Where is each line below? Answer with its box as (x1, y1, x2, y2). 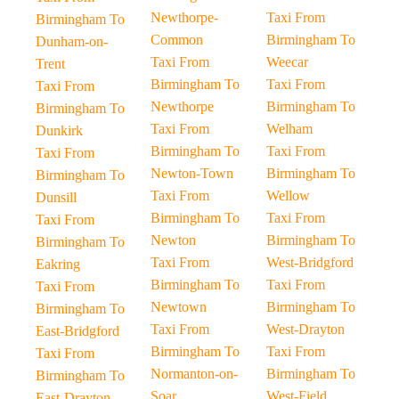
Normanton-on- (151, 366, 239, 381)
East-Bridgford (36, 323, 119, 338)
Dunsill (36, 190, 77, 205)
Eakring (36, 256, 80, 272)
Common (151, 32, 204, 47)
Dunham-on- (36, 34, 108, 49)
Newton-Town (151, 166, 234, 181)
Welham (265, 121, 313, 136)
